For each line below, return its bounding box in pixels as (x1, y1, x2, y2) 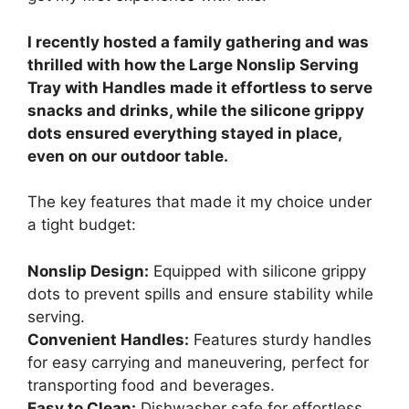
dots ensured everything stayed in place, (27, 123, 341, 142)
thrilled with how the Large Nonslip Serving (27, 55, 359, 74)
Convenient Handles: (27, 330, 189, 349)
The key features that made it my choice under (27, 193, 372, 212)
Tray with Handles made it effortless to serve (27, 78, 372, 97)
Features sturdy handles (189, 330, 372, 349)
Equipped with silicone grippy (149, 261, 366, 280)
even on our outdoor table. (27, 146, 228, 165)
